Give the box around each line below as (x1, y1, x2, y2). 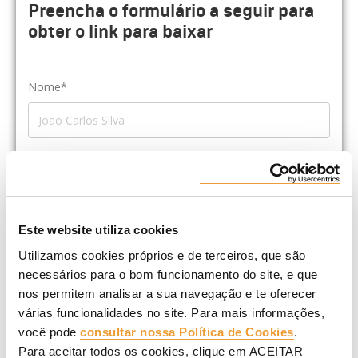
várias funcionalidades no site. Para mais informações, (18, 305, 324, 320)
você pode (18, 324, 80, 339)
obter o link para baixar (28, 21, 213, 42)
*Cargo (28, 237, 66, 253)
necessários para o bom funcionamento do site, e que (18, 267, 318, 281)
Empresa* (28, 157, 80, 173)
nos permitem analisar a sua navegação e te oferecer (18, 286, 316, 300)
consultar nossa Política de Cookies (80, 324, 294, 339)
